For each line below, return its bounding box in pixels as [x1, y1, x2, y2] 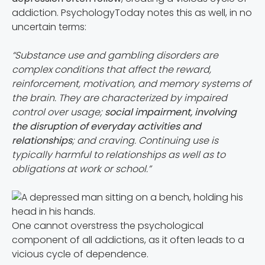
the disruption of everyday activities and [12, 119, 201, 134]
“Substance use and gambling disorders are [12, 49, 218, 63]
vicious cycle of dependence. [12, 247, 148, 261]
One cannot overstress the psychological [12, 219, 203, 233]
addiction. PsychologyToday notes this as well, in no [12, 6, 252, 20]
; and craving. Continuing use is [72, 134, 218, 148]
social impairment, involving [105, 105, 237, 119]
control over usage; [12, 105, 105, 119]
